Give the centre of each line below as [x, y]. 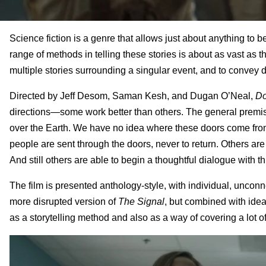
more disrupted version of [64, 201]
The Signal [141, 201]
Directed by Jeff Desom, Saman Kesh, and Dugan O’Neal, [132, 96]
